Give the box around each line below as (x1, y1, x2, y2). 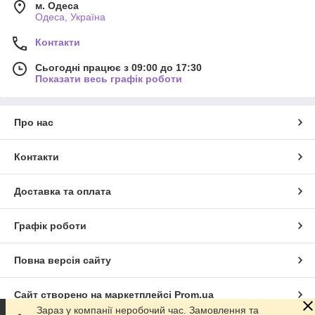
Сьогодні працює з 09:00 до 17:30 (35, 61, 202, 73)
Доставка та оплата (14, 185, 111, 197)
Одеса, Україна (35, 11, 105, 22)
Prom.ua (174, 288, 214, 300)
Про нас (14, 116, 53, 128)
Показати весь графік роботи (35, 72, 182, 84)
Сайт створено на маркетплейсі (14, 288, 174, 300)
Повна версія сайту (14, 254, 111, 266)
